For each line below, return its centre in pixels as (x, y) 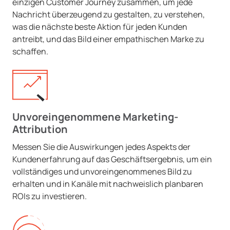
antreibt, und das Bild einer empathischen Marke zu (108, 39)
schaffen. (30, 51)
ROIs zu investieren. (50, 196)
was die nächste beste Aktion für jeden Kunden (100, 27)
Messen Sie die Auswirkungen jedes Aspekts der (101, 147)
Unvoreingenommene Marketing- (95, 117)
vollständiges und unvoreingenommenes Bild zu (102, 171)
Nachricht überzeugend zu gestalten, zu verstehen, (109, 14)
